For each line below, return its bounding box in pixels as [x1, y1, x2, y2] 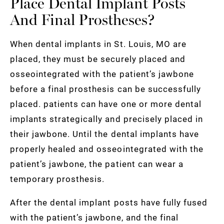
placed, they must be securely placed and [10, 53, 185, 65]
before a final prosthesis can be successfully [10, 83, 201, 95]
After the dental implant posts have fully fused [10, 196, 207, 208]
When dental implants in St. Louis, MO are [10, 38, 186, 50]
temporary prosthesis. [10, 173, 105, 185]
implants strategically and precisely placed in [10, 113, 203, 125]
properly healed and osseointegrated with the [10, 143, 203, 155]
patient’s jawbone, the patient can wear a [10, 158, 183, 170]
